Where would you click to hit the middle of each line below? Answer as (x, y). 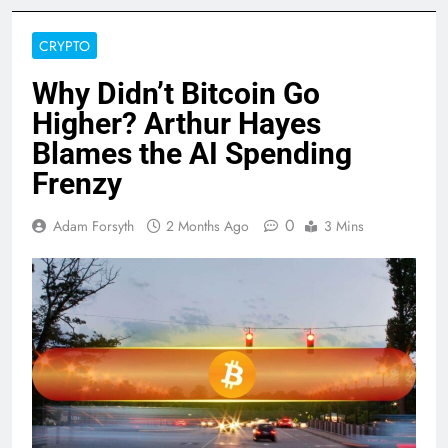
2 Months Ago (207, 226)
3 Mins (344, 226)
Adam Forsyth (93, 226)
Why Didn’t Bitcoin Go (176, 94)
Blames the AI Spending (192, 154)
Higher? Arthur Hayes (176, 124)
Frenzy (77, 184)
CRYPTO (64, 46)
